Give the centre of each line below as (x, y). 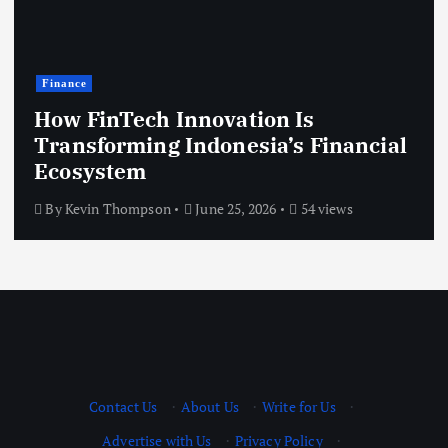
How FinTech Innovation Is (174, 119)
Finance (64, 83)
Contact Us (123, 406)
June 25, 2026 (234, 208)
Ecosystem (93, 171)
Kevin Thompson (117, 208)
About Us (209, 406)
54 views (325, 208)
